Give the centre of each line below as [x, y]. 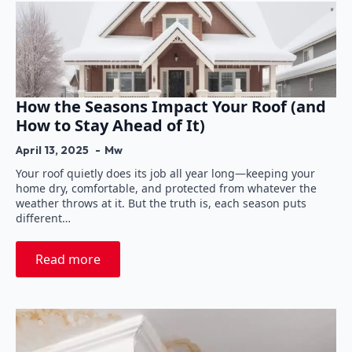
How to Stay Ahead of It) [110, 126]
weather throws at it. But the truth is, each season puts [161, 203]
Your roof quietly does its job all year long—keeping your [165, 174]
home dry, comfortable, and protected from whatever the [166, 189]
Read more [68, 260]
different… [43, 218]
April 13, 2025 [53, 150]
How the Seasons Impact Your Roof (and [171, 107]
